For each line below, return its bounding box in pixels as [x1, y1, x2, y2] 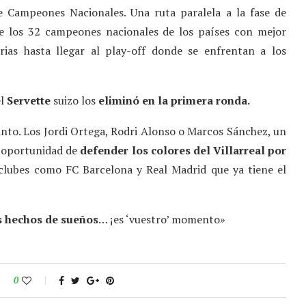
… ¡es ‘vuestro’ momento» [98, 212, 225, 227]
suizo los [51, 93, 98, 109]
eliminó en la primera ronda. [98, 93, 250, 109]
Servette [7, 93, 51, 109]
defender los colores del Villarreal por [80, 143, 286, 158]
